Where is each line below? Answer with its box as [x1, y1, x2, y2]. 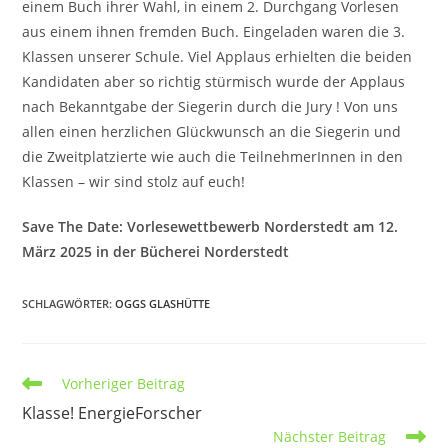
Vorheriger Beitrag [62, 374, 186, 393]
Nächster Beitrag [272, 427, 386, 446]
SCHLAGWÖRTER [22, 296, 110, 311]
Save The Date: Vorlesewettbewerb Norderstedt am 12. [22, 217, 399, 236]
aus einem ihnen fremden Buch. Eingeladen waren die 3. [22, 22, 406, 41]
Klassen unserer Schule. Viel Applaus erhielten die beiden [22, 47, 413, 66]
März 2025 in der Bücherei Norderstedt [22, 242, 290, 261]
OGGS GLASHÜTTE [115, 296, 211, 311]
